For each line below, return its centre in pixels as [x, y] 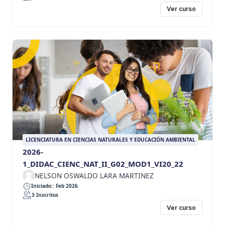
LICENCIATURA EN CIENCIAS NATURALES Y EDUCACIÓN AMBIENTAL [110, 139]
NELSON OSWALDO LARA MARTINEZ [94, 175]
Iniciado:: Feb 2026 [54, 186]
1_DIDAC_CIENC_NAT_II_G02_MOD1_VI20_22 [103, 163]
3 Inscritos [45, 195]
